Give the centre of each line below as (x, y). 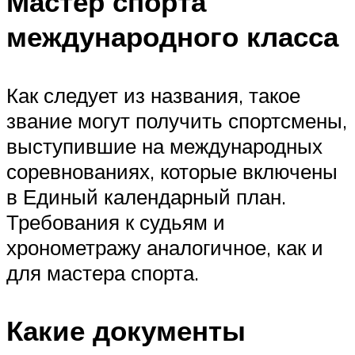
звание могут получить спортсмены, (177, 120)
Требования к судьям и (116, 221)
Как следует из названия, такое (153, 95)
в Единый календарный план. (146, 196)
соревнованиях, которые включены (172, 171)
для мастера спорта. (103, 272)
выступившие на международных (164, 145)
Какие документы (126, 330)
